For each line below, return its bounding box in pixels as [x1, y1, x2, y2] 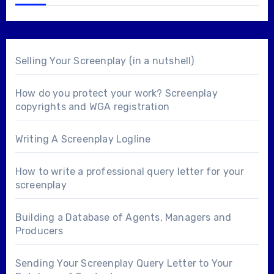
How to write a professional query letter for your [15, 165, 245, 177]
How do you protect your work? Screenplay [15, 87, 218, 99]
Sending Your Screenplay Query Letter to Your [15, 257, 233, 269]
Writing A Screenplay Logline [15, 133, 151, 145]
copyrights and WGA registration [15, 100, 169, 113]
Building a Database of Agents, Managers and [15, 211, 232, 223]
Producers [15, 224, 64, 237]
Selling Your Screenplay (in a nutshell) [15, 54, 194, 67]
